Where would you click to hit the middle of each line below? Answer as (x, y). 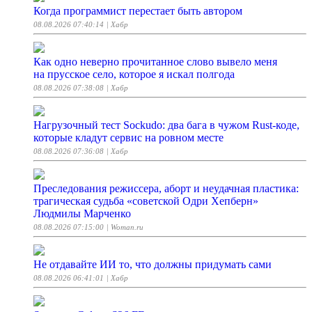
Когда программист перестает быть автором (138, 11)
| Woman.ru (125, 227)
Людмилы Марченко (82, 214)
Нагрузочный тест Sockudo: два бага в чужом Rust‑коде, (166, 125)
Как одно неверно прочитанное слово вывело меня (155, 62)
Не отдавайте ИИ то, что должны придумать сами (153, 265)
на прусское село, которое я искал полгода (134, 75)
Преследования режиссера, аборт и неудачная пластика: (166, 189)
